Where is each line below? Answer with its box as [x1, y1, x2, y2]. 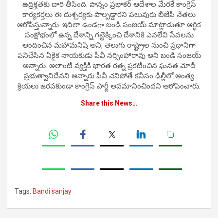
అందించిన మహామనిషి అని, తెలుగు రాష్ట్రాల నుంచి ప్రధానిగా [22, 41, 196, 50]
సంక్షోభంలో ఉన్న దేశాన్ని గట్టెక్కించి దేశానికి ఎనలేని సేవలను [24, 31, 194, 40]
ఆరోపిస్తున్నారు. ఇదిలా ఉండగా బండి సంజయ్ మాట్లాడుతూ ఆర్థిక [17, 20, 201, 30]
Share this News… [81, 99, 137, 108]
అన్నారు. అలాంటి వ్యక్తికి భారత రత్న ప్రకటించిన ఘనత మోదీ [22, 61, 196, 71]
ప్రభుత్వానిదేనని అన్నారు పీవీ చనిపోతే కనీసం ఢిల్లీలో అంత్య [24, 72, 194, 81]
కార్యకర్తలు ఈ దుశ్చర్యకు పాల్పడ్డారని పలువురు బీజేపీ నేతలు [22, 10, 196, 19]
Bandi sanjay [33, 187, 72, 196]
